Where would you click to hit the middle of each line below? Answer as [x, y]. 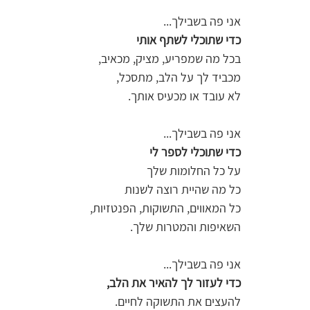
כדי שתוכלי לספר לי [191, 152]
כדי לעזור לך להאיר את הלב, [172, 282]
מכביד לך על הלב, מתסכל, [176, 77]
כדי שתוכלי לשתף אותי [187, 39]
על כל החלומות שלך [192, 170]
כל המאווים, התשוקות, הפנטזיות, [163, 208]
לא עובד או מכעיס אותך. [183, 95]
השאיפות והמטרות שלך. [183, 226]
